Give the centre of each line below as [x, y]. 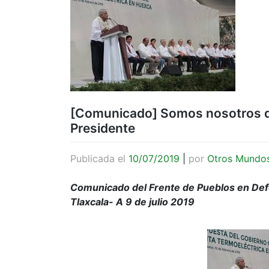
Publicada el [99, 158]
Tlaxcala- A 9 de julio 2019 [134, 201]
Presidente [103, 128]
